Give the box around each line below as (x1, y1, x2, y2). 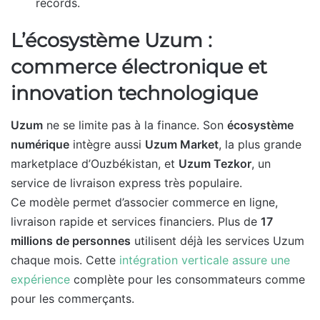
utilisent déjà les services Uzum (131, 234, 304, 249)
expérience (11, 272, 70, 287)
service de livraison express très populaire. (11, 176, 242, 191)
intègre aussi (69, 137, 145, 152)
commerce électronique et (11, 54, 267, 79)
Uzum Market (145, 137, 219, 152)
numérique (11, 137, 69, 152)
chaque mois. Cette (11, 253, 119, 268)
